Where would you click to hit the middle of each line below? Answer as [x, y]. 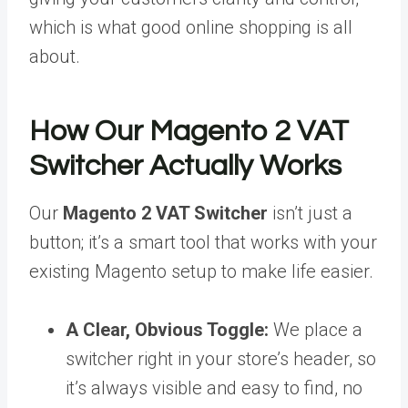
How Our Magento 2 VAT [189, 131]
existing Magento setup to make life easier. [201, 271]
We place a [316, 329]
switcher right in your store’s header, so [221, 358]
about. [55, 56]
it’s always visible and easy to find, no [214, 388]
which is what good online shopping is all [191, 27]
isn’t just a [310, 213]
